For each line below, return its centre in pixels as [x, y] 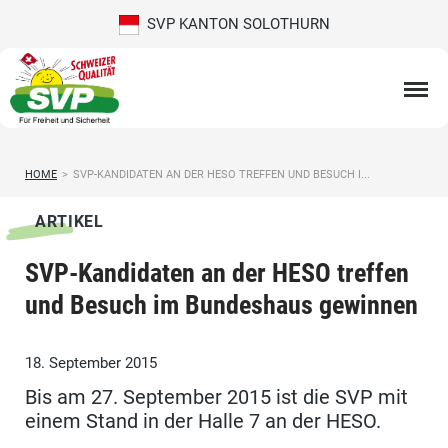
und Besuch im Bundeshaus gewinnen [221, 305]
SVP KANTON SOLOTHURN [234, 24]
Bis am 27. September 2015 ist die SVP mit [216, 397]
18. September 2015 [91, 363]
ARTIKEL [69, 222]
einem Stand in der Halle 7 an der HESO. [205, 421]
